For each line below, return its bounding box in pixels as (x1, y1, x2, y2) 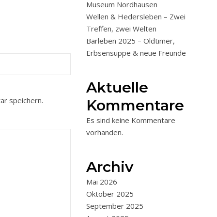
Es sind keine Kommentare (86, 115, 175, 125)
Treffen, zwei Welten (86, 24, 156, 33)
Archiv (86, 158, 133, 176)
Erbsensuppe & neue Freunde (86, 48, 186, 58)
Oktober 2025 (86, 189, 134, 199)
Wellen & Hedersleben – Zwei (86, 12, 186, 21)
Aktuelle (86, 78, 148, 96)
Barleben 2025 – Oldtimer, (86, 36, 175, 46)
